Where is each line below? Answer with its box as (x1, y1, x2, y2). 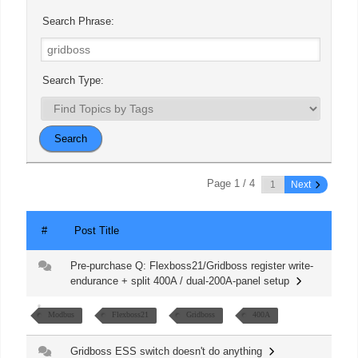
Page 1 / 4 (207, 177, 255, 190)
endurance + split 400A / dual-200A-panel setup (70, 275, 296, 288)
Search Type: (39, 74, 104, 87)
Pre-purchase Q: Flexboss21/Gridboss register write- (70, 260, 313, 272)
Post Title (74, 225, 119, 237)
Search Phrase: (39, 15, 114, 28)
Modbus (48, 310, 74, 320)
